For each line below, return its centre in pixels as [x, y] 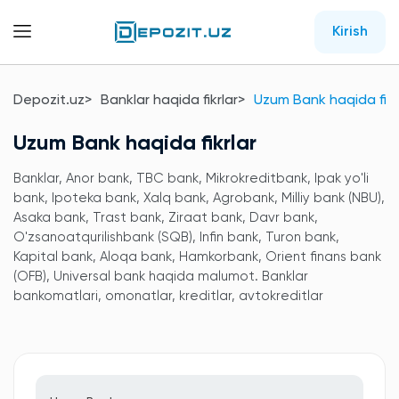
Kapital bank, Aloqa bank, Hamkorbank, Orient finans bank [197, 257]
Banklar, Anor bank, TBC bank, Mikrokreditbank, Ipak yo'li [191, 179]
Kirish [350, 32]
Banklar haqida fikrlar [169, 101]
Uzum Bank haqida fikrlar [135, 143]
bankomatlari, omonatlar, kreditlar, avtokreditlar [168, 296]
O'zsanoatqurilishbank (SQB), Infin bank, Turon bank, [176, 237]
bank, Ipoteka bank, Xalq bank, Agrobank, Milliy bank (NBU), [199, 198]
